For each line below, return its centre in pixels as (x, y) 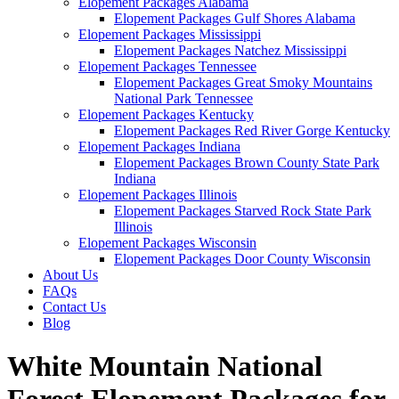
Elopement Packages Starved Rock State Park (243, 211)
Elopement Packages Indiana (159, 147)
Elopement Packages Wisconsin (167, 243)
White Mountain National (165, 366)
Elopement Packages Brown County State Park (247, 163)
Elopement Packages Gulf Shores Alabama (235, 18)
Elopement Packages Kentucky (166, 114)
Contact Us (74, 307)
